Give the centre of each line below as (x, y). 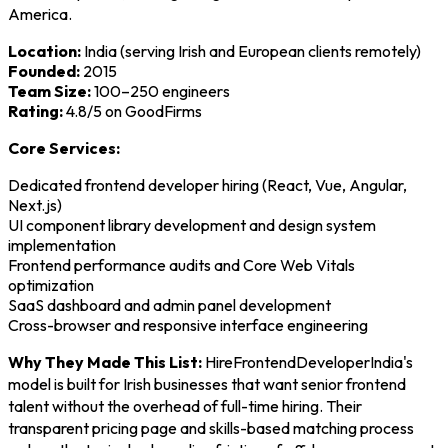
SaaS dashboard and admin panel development (169, 305)
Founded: (44, 71)
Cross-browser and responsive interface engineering (188, 325)
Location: (44, 51)
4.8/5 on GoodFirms (132, 111)
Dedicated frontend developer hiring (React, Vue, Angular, (207, 185)
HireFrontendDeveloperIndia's (307, 362)
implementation (62, 245)
